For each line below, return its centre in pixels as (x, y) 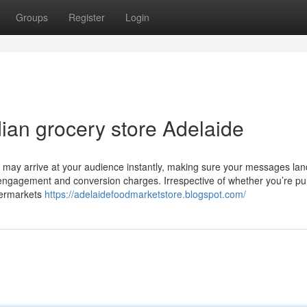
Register (87, 17)
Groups (32, 17)
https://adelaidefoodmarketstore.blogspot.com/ (145, 194)
